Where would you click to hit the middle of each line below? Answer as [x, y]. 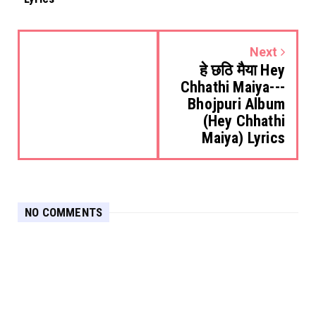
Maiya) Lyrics [243, 138]
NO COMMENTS [64, 213]
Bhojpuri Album [236, 104]
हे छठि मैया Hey [242, 71]
